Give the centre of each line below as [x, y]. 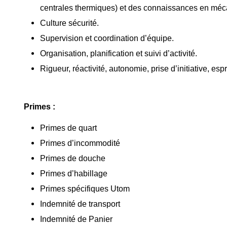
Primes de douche [73, 158]
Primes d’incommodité [80, 143]
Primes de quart [69, 127]
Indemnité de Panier [77, 219]
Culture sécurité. [70, 23]
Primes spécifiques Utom [85, 188]
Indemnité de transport [80, 203]
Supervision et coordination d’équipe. [107, 38]
